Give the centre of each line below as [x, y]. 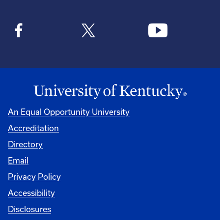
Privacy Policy [34, 176]
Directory [25, 144]
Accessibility [31, 192]
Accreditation [33, 128]
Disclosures [29, 209]
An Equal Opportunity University [69, 111]
